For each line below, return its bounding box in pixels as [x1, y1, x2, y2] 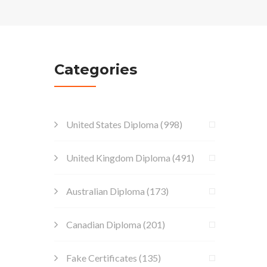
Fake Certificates [66, 252, 137, 263]
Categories [54, 61, 137, 78]
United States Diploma [66, 119, 159, 130]
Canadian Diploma [66, 219, 141, 230]
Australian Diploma [66, 185, 145, 197]
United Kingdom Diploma [66, 152, 170, 163]
